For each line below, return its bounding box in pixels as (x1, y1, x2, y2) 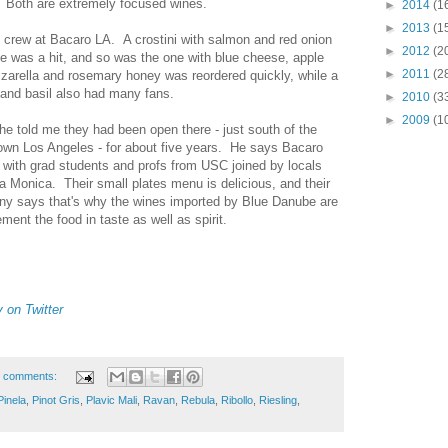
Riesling (259, 394, 297, 407)
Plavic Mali (86, 394, 137, 407)
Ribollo (221, 394, 253, 407)
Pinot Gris (32, 394, 80, 407)
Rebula (181, 394, 215, 407)
